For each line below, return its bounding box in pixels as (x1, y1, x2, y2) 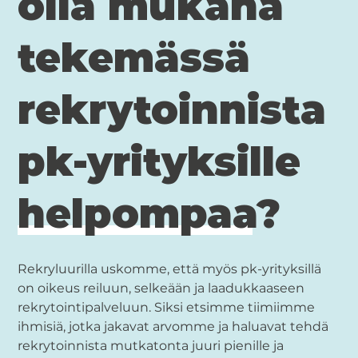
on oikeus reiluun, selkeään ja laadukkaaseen (18, 280, 305, 296)
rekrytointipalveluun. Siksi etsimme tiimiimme (18, 299, 316, 315)
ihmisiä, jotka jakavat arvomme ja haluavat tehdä (18, 318, 329, 334)
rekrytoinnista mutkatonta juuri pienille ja (18, 337, 284, 353)
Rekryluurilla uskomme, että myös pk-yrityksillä (18, 261, 322, 276)
